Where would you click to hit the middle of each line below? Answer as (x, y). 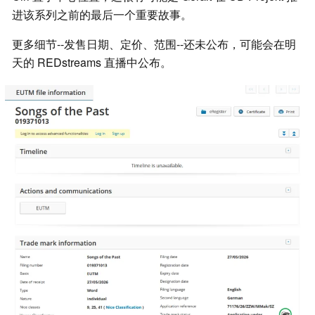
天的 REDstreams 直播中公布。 (92, 63)
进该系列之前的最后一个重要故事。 (102, 15)
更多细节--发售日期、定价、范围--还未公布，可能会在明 (154, 44)
